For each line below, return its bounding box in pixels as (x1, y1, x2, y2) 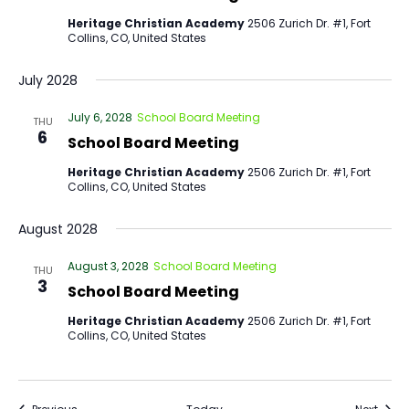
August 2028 (17, 220, 98, 238)
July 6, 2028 (67, 110, 132, 125)
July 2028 (17, 71, 78, 89)
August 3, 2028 (67, 258, 149, 274)
